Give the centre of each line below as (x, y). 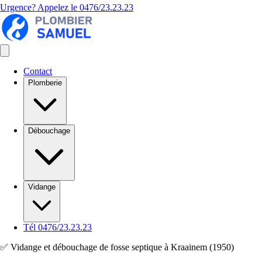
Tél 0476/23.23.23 (58, 227)
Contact (38, 71)
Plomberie (45, 83)
